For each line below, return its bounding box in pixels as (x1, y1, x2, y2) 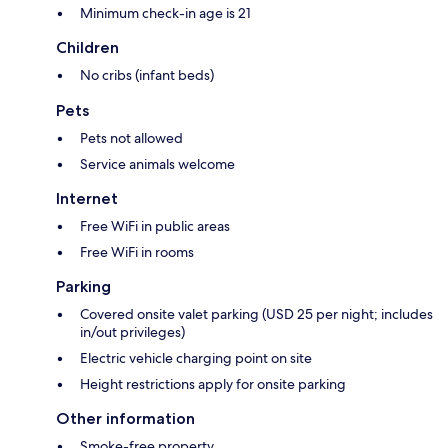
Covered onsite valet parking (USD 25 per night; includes (80, 305, 433, 324)
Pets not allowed (80, 129, 183, 148)
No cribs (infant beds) (80, 66, 214, 85)
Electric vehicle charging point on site (80, 349, 312, 368)
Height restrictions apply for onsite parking (80, 375, 346, 394)
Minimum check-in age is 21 (80, 4, 251, 23)
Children (56, 38, 119, 58)
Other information (56, 409, 195, 429)
